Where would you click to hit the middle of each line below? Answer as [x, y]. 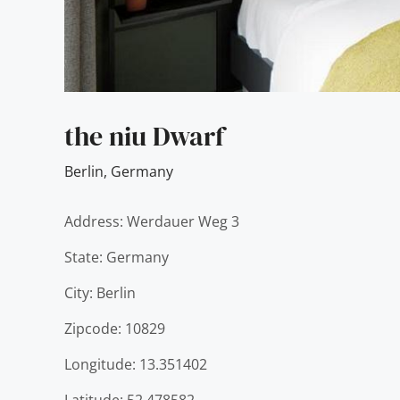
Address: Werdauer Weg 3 [152, 222]
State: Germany [117, 258]
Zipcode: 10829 [115, 329]
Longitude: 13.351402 [136, 365]
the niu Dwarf [144, 137]
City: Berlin [100, 293]
